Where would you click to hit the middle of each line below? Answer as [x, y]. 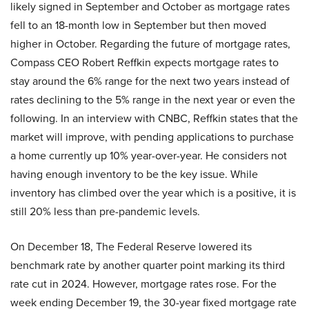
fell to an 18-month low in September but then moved [138, 25]
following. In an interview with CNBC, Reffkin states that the [154, 118]
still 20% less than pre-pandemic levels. [105, 211]
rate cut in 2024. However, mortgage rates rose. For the [143, 284]
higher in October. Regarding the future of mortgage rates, [150, 44]
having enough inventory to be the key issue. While [134, 174]
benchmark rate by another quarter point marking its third [148, 265]
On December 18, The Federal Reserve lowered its [131, 247]
